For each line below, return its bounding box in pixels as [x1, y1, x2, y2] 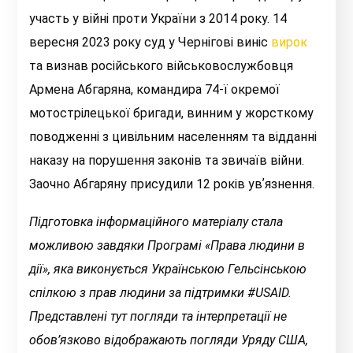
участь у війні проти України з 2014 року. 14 [29, 11, 288, 27]
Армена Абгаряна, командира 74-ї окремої [29, 82, 281, 98]
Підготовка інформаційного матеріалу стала [29, 214, 284, 230]
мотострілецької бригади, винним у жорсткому [29, 106, 314, 121]
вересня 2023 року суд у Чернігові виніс [29, 35, 272, 50]
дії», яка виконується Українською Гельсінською [29, 262, 307, 277]
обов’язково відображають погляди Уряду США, [29, 333, 309, 348]
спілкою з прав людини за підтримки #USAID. [29, 285, 292, 301]
